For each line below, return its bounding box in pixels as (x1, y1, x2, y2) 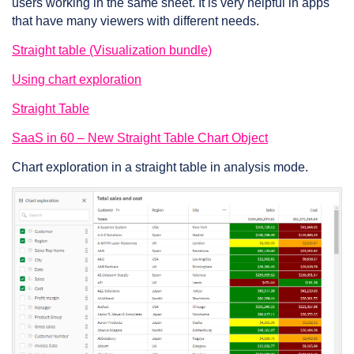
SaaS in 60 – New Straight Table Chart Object (12, 131, 268, 145)
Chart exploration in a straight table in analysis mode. (12, 160, 308, 174)
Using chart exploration (12, 73, 141, 86)
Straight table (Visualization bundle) (12, 43, 212, 57)
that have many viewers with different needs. (12, 14, 259, 28)
